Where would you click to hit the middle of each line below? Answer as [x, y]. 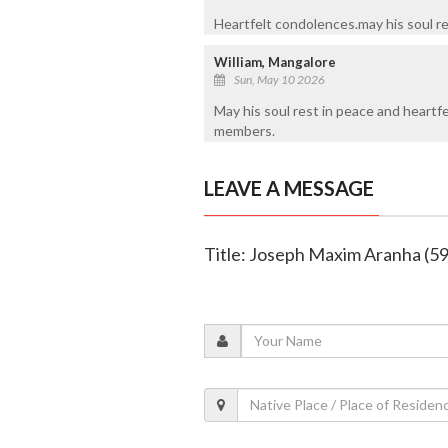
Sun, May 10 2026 [279, 79]
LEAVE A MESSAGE [288, 187]
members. [244, 130]
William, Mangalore [274, 61]
